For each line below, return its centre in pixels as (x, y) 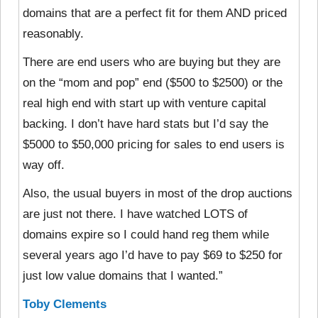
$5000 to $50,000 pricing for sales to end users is (154, 144)
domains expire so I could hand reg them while (146, 234)
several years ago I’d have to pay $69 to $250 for (153, 255)
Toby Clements (65, 304)
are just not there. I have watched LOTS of (135, 214)
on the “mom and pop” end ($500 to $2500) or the (153, 82)
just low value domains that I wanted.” (123, 275)
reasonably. (53, 33)
